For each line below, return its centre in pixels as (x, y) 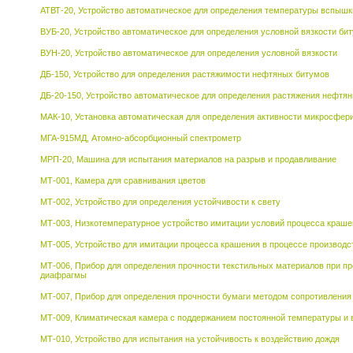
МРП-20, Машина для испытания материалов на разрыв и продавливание (188, 159)
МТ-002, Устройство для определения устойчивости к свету (160, 202)
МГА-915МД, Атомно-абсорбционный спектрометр (141, 138)
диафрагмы (63, 275)
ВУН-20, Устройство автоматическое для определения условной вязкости (189, 53)
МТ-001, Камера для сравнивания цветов (123, 180)
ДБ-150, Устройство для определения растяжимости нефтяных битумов (185, 74)
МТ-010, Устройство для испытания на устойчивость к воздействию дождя (190, 339)
